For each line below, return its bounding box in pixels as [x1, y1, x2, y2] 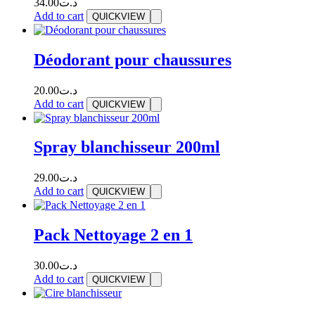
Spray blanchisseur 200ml [34, 138, 220, 157]
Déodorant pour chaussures [34, 50, 231, 69]
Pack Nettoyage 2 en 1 [34, 226, 193, 245]
